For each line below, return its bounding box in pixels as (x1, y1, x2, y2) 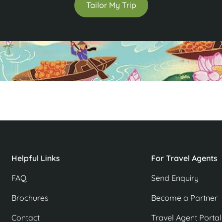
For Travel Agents (151, 153, 218, 164)
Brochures (11, 193, 49, 203)
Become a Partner (151, 193, 218, 203)
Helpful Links (11, 153, 60, 164)
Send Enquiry (151, 173, 199, 183)
